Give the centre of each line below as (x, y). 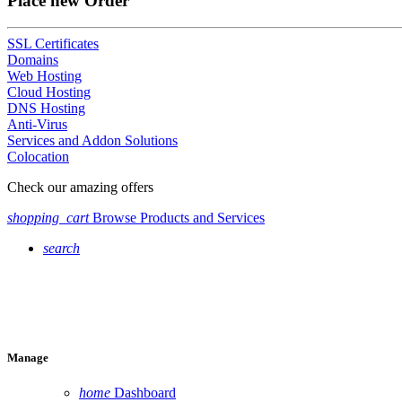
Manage (28, 357)
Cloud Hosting (49, 92)
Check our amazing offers (80, 188)
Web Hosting (44, 76)
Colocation (38, 157)
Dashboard (145, 392)
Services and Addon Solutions (92, 141)
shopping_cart (48, 218)
